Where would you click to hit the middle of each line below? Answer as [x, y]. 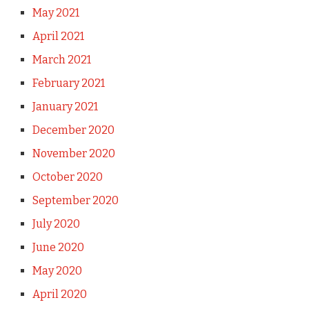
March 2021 [61, 59]
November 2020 [73, 153]
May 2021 [56, 12]
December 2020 [73, 130]
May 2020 [57, 270]
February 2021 [68, 83]
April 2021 [58, 36]
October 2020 [67, 177]
